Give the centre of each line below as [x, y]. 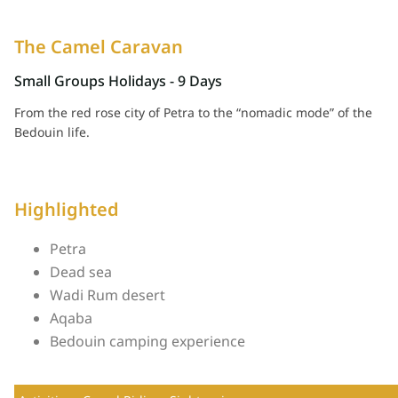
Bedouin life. [52, 131]
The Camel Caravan [99, 46]
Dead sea [81, 271]
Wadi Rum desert [107, 295]
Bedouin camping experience [147, 341]
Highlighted [67, 209]
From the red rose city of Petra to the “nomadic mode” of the [193, 112]
